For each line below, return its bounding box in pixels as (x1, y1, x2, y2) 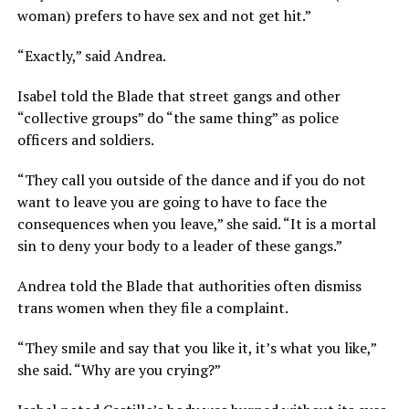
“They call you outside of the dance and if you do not (16, 170, 366, 191)
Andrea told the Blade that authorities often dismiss (16, 276, 362, 297)
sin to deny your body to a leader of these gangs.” (16, 236, 342, 257)
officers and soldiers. (16, 130, 154, 151)
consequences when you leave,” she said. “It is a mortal (16, 214, 376, 235)
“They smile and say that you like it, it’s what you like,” (16, 338, 376, 359)
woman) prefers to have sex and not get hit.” (16, 5, 311, 26)
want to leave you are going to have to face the (16, 192, 327, 213)
